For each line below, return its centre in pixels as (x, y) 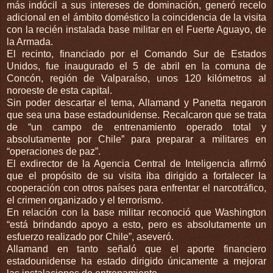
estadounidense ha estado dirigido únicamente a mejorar (136, 261)
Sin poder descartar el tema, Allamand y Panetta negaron (136, 102)
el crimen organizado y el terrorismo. (85, 200)
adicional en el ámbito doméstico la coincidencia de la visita (136, 17)
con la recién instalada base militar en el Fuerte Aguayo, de (136, 29)
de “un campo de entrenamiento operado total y (136, 127)
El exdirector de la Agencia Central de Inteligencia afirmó (136, 163)
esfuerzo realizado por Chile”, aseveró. (90, 236)
